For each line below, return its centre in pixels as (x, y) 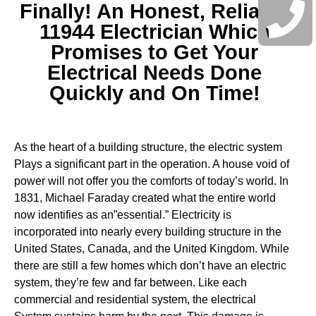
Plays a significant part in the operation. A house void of (152, 164)
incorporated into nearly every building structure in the (148, 232)
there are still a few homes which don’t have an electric (150, 266)
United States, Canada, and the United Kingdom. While (152, 249)
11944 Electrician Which (154, 32)
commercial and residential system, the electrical (135, 299)
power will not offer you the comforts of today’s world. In (151, 181)
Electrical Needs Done (154, 73)
